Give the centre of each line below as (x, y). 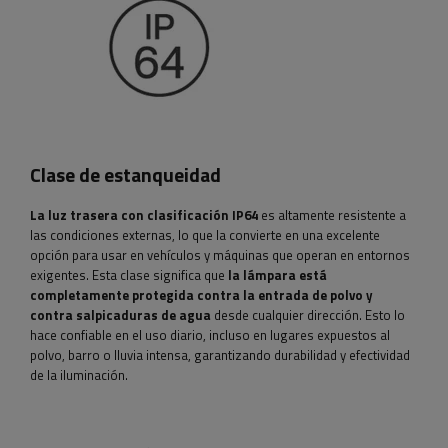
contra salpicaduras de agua (120, 315)
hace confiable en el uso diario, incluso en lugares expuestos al (210, 335)
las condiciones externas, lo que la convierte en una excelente (205, 235)
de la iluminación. (79, 375)
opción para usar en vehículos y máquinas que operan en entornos (220, 255)
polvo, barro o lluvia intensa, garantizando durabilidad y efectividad (220, 355)
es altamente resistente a (332, 215)
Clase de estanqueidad (125, 175)
